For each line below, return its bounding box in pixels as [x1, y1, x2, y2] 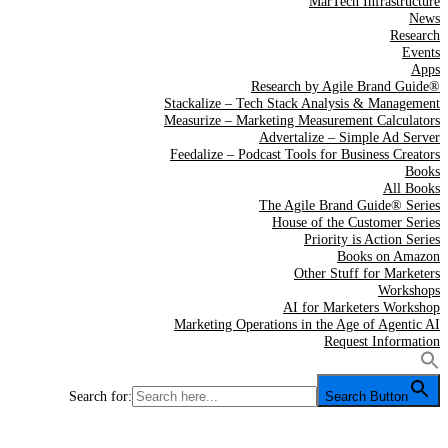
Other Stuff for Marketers [294, 265, 440, 282]
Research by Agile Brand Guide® [251, 78, 440, 95]
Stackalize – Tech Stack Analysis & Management [164, 95, 440, 112]
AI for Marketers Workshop [283, 299, 440, 316]
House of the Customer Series [272, 214, 440, 231]
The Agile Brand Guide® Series [259, 197, 440, 214]
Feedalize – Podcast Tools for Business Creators [170, 146, 440, 163]
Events [402, 44, 440, 61]
